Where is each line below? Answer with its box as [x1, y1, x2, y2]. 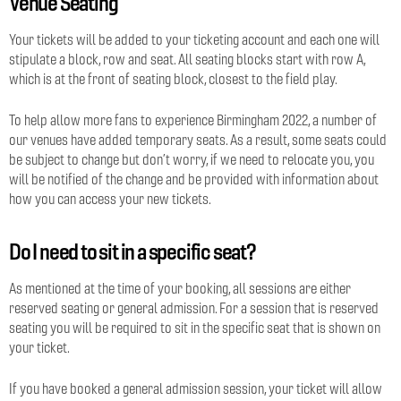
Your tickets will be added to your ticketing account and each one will [9, 30, 380, 48]
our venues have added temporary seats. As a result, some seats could [9, 131, 387, 149]
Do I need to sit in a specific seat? [9, 237, 256, 265]
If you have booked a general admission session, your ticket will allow [9, 380, 382, 397]
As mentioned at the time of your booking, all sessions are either [9, 279, 351, 297]
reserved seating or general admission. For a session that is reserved [9, 299, 379, 317]
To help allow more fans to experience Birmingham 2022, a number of [9, 111, 377, 129]
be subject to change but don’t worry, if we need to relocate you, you [9, 150, 374, 168]
